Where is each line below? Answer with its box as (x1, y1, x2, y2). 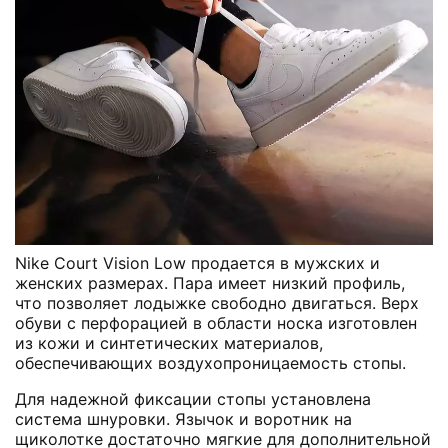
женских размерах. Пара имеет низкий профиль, (15, 272, 405, 293)
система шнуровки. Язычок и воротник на (15, 408, 352, 429)
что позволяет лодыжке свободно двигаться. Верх (15, 292, 419, 313)
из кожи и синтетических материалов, (15, 332, 323, 353)
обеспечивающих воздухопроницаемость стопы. (15, 352, 406, 373)
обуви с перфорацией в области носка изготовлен (15, 312, 417, 333)
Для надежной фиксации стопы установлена (15, 388, 371, 409)
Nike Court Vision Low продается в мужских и (15, 252, 380, 273)
